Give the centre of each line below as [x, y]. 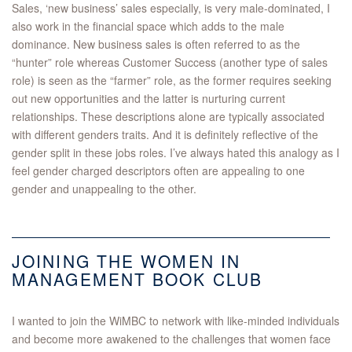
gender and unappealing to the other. [106, 189]
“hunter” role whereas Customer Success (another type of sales [170, 62]
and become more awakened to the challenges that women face [171, 339]
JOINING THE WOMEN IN [126, 261]
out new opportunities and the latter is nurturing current [148, 99]
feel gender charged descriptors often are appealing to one [158, 171]
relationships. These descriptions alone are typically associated [168, 117]
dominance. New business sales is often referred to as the [156, 44]
